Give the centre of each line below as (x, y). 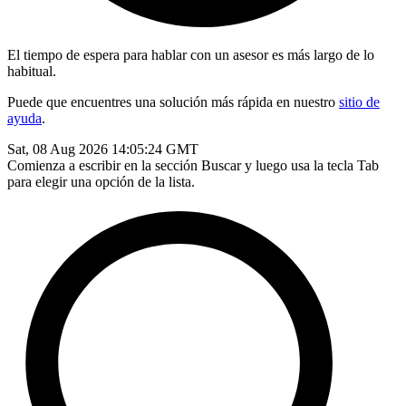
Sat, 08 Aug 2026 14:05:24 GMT (103, 149)
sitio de (359, 102)
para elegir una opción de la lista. (101, 182)
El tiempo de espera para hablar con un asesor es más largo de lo (191, 55)
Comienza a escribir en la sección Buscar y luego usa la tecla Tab (193, 165)
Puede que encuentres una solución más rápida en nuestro (173, 102)
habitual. (32, 71)
